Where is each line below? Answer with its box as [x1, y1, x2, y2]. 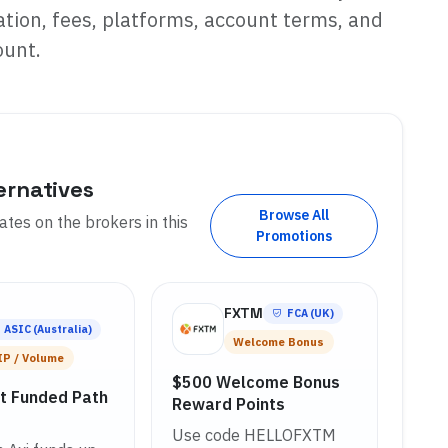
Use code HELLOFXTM [171, 424, 336, 445]
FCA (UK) [286, 305, 334, 320]
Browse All [258, 205, 329, 224]
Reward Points [171, 393, 285, 414]
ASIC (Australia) [4, 321, 93, 336]
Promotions [255, 226, 332, 245]
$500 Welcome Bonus [171, 371, 340, 392]
